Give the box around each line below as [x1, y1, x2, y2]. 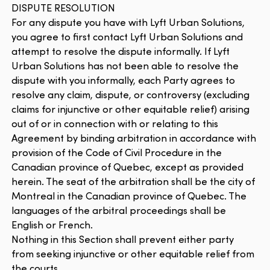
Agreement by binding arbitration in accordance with [11, 131, 257, 145]
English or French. [11, 218, 93, 232]
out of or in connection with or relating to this [11, 116, 219, 131]
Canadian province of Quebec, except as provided [11, 160, 244, 174]
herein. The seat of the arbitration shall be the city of [11, 174, 256, 189]
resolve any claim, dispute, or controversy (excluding [11, 87, 250, 102]
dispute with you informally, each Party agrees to [11, 73, 236, 87]
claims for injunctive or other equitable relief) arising [11, 102, 250, 116]
